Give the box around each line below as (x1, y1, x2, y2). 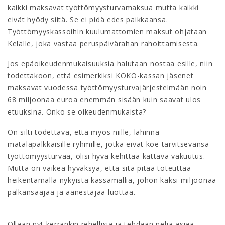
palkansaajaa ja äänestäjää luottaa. (8, 187, 136, 197)
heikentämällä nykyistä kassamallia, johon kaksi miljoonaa (8, 175, 216, 185)
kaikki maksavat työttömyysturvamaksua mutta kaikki (8, 3, 199, 12)
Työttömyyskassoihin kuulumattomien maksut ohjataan (8, 27, 207, 36)
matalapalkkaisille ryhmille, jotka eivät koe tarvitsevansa (8, 139, 209, 149)
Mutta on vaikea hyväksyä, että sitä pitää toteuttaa (8, 163, 191, 173)
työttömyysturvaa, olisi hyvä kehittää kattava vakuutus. (8, 151, 205, 161)
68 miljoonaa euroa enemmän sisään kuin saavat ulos (8, 95, 201, 104)
